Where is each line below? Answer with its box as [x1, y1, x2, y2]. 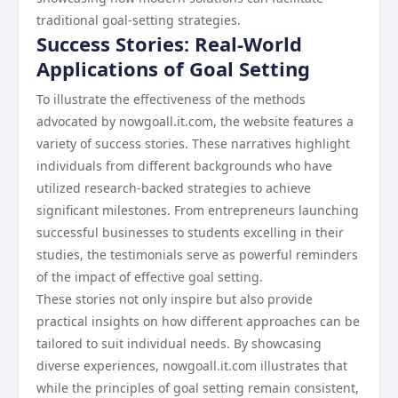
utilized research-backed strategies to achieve [36, 179, 311, 196]
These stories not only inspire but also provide [36, 291, 313, 307]
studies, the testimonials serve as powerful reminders [36, 246, 358, 263]
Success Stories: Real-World [36, 30, 302, 57]
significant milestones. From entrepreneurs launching [36, 202, 359, 219]
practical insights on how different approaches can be [36, 313, 360, 330]
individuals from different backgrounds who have [36, 157, 332, 174]
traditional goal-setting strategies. [36, 12, 241, 28]
